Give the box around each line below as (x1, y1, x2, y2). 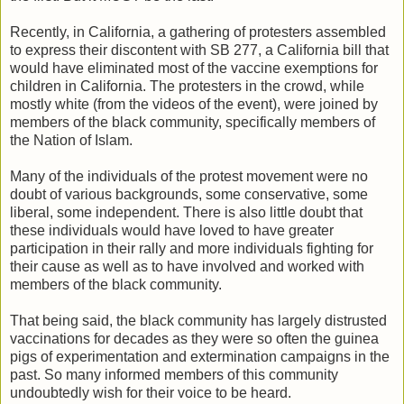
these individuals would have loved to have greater (10, 222, 334, 238)
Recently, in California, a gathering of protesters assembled (10, 23, 386, 40)
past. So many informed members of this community (10, 366, 338, 382)
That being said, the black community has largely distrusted (10, 312, 387, 328)
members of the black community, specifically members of (10, 114, 375, 130)
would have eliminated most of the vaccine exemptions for (10, 60, 378, 76)
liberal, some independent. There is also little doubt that (10, 204, 363, 220)
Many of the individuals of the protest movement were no (10, 168, 368, 184)
